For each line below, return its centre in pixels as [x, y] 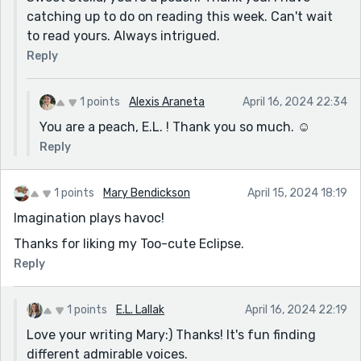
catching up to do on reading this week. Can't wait [180, 16]
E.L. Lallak [140, 309]
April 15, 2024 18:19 [297, 193]
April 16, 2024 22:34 [295, 102]
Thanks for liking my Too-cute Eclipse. [129, 243]
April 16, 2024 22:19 [296, 309]
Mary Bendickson [147, 193]
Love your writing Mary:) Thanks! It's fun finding [171, 334]
